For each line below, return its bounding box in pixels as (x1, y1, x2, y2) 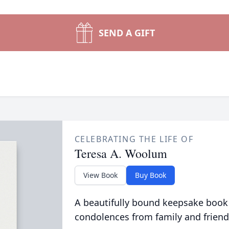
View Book (83, 170, 118, 180)
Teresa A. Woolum (74, 145, 167, 162)
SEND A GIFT (99, 27, 155, 39)
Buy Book (134, 170, 166, 180)
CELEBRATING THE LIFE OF (74, 133, 194, 145)
